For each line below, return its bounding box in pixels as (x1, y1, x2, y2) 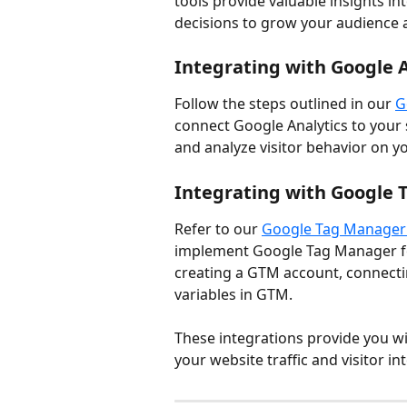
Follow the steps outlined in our (174, 94, 395, 114)
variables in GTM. (174, 283, 293, 304)
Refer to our (174, 218, 262, 239)
